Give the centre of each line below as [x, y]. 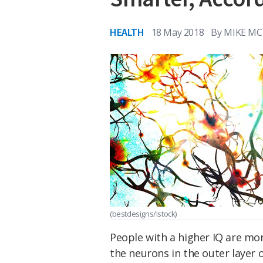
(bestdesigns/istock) [143, 213]
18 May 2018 [178, 32]
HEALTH [127, 32]
